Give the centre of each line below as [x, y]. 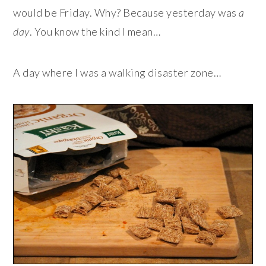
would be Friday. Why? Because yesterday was [126, 13]
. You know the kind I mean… [95, 32]
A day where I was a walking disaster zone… [117, 73]
